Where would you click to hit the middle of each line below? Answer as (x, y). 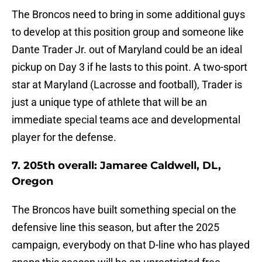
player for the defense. (64, 137)
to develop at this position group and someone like (128, 32)
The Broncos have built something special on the (124, 210)
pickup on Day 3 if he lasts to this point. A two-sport (130, 67)
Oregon (32, 182)
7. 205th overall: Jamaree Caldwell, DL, (116, 166)
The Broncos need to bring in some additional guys (128, 15)
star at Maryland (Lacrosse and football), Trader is (127, 85)
